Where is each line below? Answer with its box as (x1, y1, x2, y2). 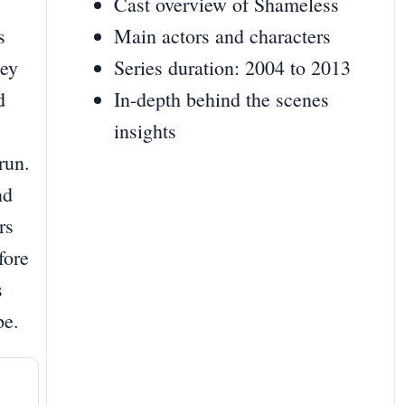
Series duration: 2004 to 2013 (114, 54, 351, 81)
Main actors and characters (114, 23, 331, 50)
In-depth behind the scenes (114, 86, 329, 113)
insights (114, 118, 176, 145)
